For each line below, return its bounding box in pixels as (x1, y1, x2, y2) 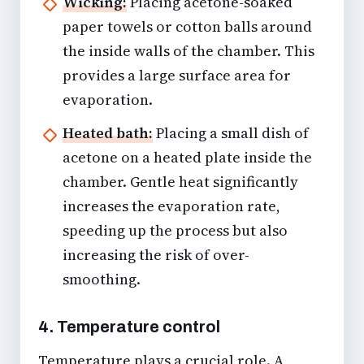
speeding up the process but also (63, 220, 288, 241)
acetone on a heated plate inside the (63, 147, 312, 168)
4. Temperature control (38, 318, 220, 336)
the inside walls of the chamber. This (63, 41, 314, 62)
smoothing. (63, 269, 141, 290)
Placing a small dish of (153, 123, 309, 144)
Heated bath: (63, 123, 153, 144)
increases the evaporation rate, (63, 196, 280, 217)
